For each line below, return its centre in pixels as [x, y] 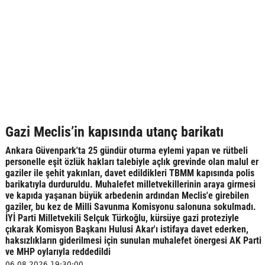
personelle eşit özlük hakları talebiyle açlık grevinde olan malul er [132, 162]
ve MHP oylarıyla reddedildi [58, 252]
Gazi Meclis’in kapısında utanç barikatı [114, 132]
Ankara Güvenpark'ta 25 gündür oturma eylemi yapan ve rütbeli [126, 151]
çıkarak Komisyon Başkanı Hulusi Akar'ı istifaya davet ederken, [127, 229]
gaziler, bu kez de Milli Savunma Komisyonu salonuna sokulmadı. [130, 207]
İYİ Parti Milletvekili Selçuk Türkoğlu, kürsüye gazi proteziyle [122, 218]
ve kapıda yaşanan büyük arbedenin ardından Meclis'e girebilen [127, 195]
